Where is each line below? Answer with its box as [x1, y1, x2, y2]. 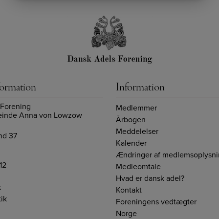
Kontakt [115, 184, 142, 196]
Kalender [115, 137, 147, 149]
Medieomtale [115, 161, 161, 173]
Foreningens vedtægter [115, 196, 197, 208]
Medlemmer [115, 102, 157, 114]
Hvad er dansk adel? [115, 173, 184, 184]
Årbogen [115, 114, 146, 126]
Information [115, 80, 165, 95]
